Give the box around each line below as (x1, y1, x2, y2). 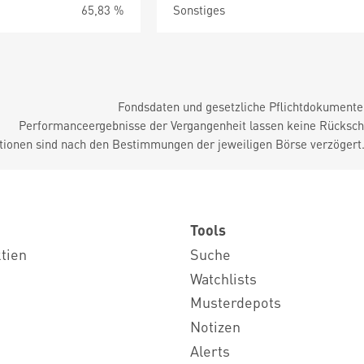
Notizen (190, 317, 240, 336)
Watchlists (190, 268, 257, 288)
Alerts (190, 340, 230, 360)
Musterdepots (190, 292, 281, 312)
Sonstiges (173, 2, 226, 18)
